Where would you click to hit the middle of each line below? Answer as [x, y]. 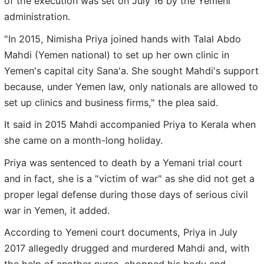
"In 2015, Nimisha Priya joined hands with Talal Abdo [123, 39]
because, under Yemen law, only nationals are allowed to [131, 86]
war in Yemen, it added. [57, 210]
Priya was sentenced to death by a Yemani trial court [123, 162]
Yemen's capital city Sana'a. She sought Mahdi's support [131, 70]
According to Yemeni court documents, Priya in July [121, 232]
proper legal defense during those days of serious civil [126, 194]
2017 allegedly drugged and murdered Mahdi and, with [127, 248]
